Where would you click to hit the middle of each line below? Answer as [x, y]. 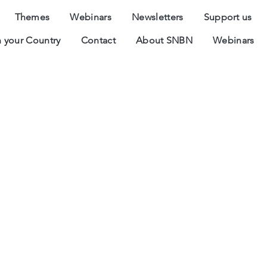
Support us [228, 17]
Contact [98, 40]
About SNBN [164, 40]
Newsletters [158, 17]
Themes [32, 17]
